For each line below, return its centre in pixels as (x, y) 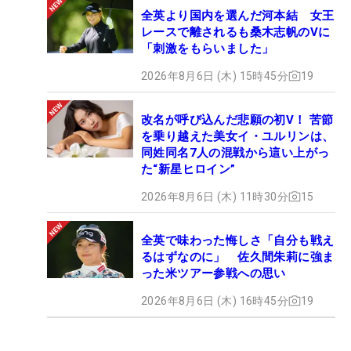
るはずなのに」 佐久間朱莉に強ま (238, 257)
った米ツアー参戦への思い (213, 273)
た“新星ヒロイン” (188, 169)
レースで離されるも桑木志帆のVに (236, 32)
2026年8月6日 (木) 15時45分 (215, 76)
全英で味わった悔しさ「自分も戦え (238, 240)
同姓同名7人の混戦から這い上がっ (235, 152)
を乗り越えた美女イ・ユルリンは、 (238, 136)
